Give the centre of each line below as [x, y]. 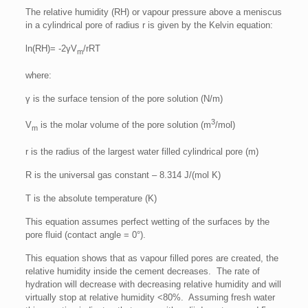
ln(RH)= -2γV [51, 48]
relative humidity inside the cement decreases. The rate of [142, 271]
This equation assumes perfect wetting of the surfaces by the [147, 221]
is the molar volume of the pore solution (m [124, 124]
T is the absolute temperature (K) [91, 198]
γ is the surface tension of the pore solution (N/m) [124, 98]
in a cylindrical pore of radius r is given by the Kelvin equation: [149, 25]
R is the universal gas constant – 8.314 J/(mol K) [123, 175]
